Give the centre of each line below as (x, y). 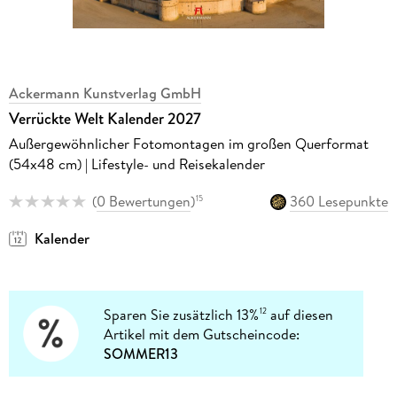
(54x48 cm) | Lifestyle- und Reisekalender (136, 164)
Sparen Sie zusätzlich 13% (182, 314)
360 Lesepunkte (339, 202)
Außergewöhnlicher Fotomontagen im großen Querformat (188, 144)
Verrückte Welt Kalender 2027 (105, 119)
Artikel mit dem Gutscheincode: (202, 334)
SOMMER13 (141, 353)
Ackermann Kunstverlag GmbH (105, 93)
